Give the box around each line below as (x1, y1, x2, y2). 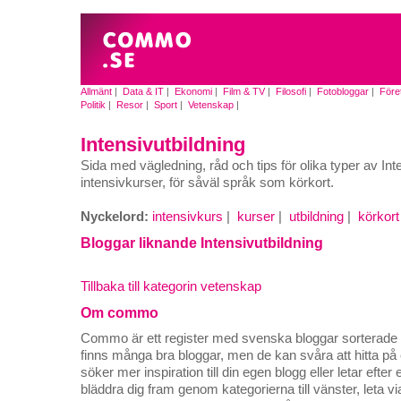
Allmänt (81, 86, 112, 97)
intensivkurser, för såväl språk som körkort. (81, 175, 334, 191)
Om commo (81, 304, 158, 320)
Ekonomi (175, 86, 212, 97)
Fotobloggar (317, 86, 369, 97)
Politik (81, 99, 106, 110)
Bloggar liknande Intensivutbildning (81, 235, 323, 251)
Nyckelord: (81, 209, 149, 225)
